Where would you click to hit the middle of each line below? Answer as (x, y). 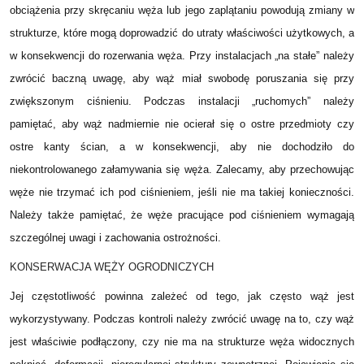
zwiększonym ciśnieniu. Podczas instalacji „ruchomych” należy (182, 102)
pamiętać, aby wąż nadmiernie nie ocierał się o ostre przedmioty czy (182, 124)
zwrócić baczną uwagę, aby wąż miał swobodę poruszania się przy (182, 79)
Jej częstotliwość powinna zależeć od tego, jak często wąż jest (182, 297)
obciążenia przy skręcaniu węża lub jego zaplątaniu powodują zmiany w (182, 11)
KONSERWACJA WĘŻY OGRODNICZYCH (112, 267)
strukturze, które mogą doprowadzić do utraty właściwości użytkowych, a (182, 33)
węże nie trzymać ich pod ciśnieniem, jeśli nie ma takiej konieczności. (182, 193)
